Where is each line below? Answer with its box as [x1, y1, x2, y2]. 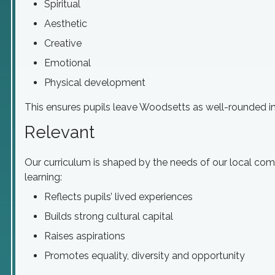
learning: [25, 171, 62, 183]
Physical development [44, 77, 145, 88]
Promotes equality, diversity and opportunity [44, 250, 245, 261]
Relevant [25, 122, 95, 142]
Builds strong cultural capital [44, 211, 173, 222]
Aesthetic [44, 18, 87, 29]
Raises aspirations [44, 230, 125, 242]
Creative [44, 37, 82, 49]
